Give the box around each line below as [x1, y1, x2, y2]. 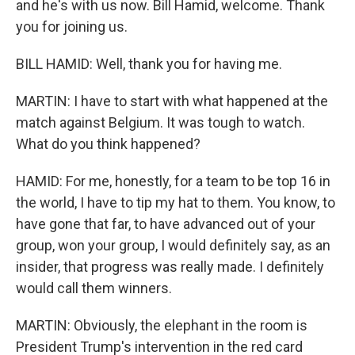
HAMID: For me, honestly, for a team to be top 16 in [16, 173, 330, 189]
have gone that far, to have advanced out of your [16, 216, 315, 232]
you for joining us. [16, 18, 128, 35]
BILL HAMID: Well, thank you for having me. [16, 55, 282, 72]
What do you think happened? [16, 136, 200, 152]
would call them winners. [16, 280, 172, 296]
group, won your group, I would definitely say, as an [16, 237, 330, 254]
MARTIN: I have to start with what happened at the [16, 93, 328, 109]
